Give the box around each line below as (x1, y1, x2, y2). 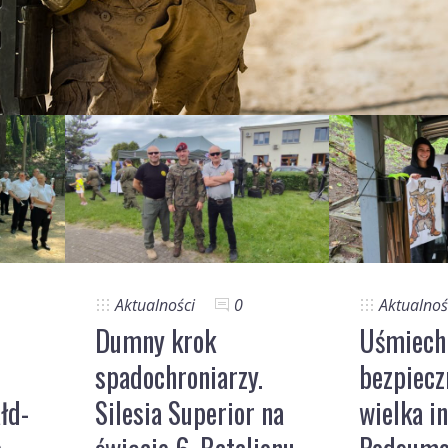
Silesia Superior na (95, 391, 284, 433)
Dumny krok (95, 319, 216, 361)
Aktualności (115, 293, 195, 316)
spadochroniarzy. (95, 355, 263, 397)
